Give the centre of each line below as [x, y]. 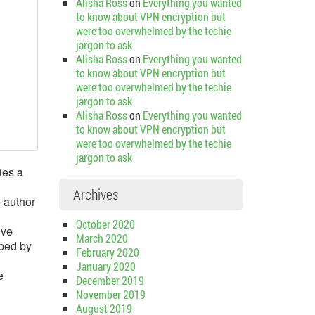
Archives [95, 194]
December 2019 [110, 280]
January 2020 [105, 266]
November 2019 [110, 294]
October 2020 [105, 224]
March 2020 [102, 238]
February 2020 [107, 252]
